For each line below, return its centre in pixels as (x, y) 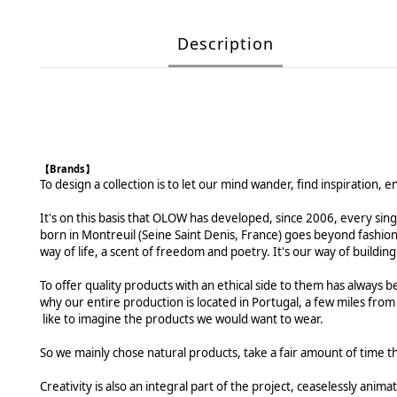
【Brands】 (67, 169)
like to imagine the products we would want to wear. (182, 319)
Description (225, 43)
